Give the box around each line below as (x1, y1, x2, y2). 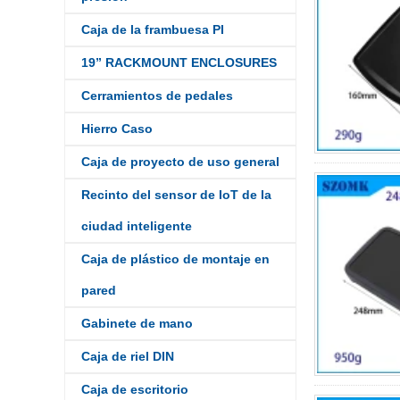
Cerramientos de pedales (81, 88, 233, 103)
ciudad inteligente (81, 219, 192, 233)
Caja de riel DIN (81, 349, 174, 363)
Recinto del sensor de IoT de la (81, 187, 271, 202)
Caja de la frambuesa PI (81, 22, 224, 37)
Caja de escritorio (81, 382, 188, 396)
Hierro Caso (81, 121, 153, 136)
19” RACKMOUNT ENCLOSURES (81, 55, 277, 70)
